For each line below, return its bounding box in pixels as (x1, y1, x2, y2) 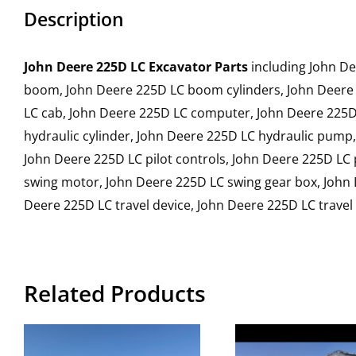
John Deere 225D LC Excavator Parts (24, 58, 248, 75)
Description (24, 6, 124, 32)
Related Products (24, 278, 206, 308)
